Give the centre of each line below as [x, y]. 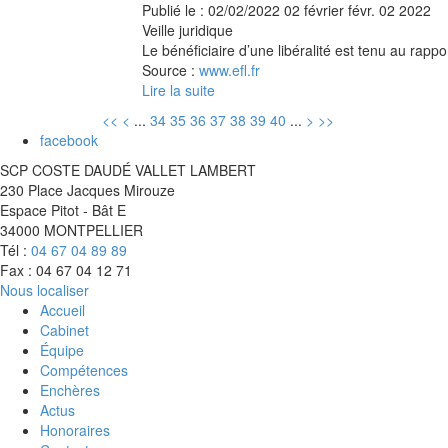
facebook [69, 139]
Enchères [70, 389]
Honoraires [75, 429]
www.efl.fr [229, 69]
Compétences [84, 369]
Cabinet [64, 329]
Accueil [62, 309]
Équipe [62, 349]
